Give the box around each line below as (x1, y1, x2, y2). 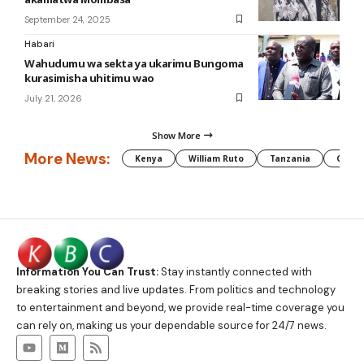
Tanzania (270, 153, 310, 165)
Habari (24, 37, 54, 50)
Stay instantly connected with (158, 264, 312, 279)
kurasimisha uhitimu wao (24, 70, 154, 85)
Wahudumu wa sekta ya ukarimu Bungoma (24, 55, 244, 71)
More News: (24, 148, 110, 169)
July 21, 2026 (24, 92, 82, 104)
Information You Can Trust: (16, 264, 158, 279)
